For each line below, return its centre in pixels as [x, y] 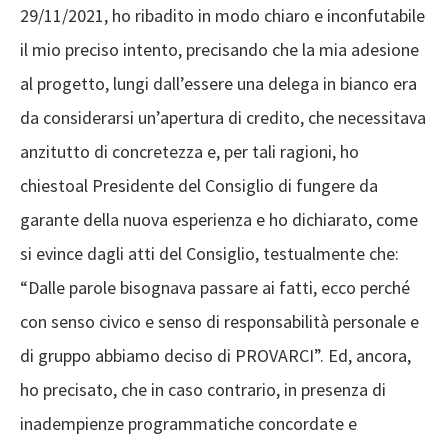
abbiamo [129, 355]
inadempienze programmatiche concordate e [188, 423]
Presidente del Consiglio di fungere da [235, 185]
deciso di [199, 355]
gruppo [66, 355]
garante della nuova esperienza [136, 219]
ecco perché [363, 287]
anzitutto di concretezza [111, 151]
